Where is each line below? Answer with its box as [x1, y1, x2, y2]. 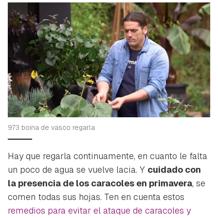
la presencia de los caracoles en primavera [8, 178, 192, 189]
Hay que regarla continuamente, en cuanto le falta [8, 150, 207, 162]
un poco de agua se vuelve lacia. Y [8, 164, 147, 176]
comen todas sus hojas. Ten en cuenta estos [8, 191, 184, 203]
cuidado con [147, 164, 201, 176]
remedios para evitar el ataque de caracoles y [8, 205, 191, 217]
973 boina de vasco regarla [8, 123, 95, 132]
